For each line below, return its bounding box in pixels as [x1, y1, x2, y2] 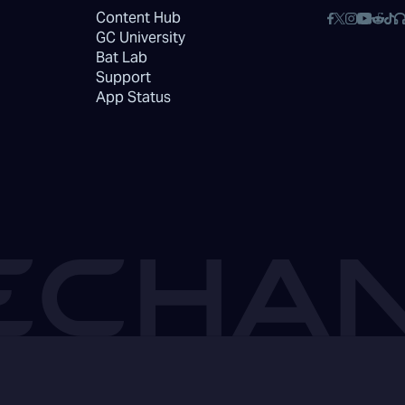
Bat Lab [95, 48, 147, 67]
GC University [95, 28, 185, 47]
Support [95, 68, 151, 87]
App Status [95, 88, 171, 107]
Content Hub [95, 8, 181, 27]
